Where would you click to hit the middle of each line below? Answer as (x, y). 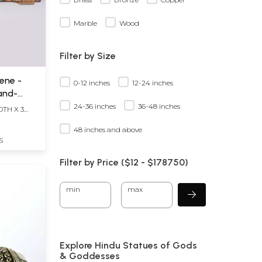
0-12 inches (92, 82)
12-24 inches (153, 82)
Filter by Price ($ (95, 162)
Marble (85, 23)
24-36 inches (95, 106)
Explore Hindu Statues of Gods (128, 245)
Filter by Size (88, 56)
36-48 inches (159, 106)
